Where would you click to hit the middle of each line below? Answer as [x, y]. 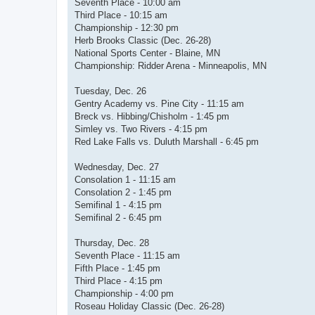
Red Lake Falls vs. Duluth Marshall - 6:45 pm [167, 142]
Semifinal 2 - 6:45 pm [118, 218]
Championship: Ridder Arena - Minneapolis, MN [171, 66]
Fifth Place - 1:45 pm [117, 269]
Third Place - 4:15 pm [118, 281]
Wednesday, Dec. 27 [117, 167]
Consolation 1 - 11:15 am [125, 180]
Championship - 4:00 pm [124, 294]
